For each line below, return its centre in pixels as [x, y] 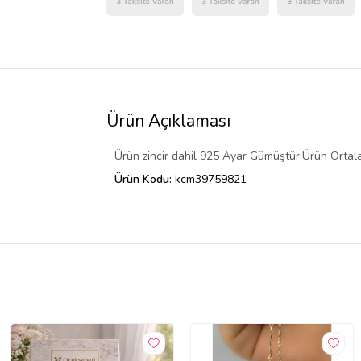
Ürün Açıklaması [168, 120]
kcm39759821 [211, 179]
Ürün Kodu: [145, 179]
